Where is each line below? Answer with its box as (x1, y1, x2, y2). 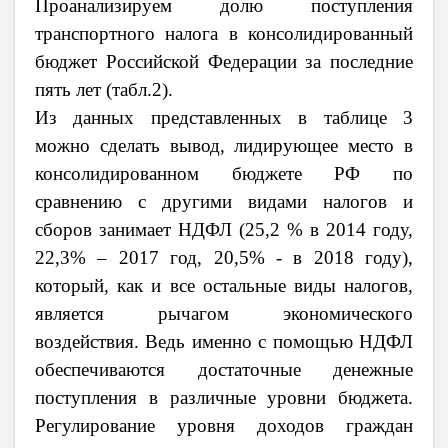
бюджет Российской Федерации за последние (35, 51, 413, 73)
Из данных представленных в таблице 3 (35, 107, 413, 129)
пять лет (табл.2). (35, 79, 173, 101)
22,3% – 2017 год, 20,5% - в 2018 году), (35, 247, 413, 269)
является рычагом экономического (35, 303, 413, 325)
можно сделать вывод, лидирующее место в (35, 135, 413, 157)
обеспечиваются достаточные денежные (35, 359, 413, 381)
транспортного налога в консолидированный (35, 23, 413, 45)
